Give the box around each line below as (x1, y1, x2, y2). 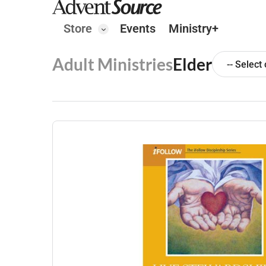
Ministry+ (169, 21, 218, 36)
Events (120, 21, 156, 36)
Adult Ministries (52, 54, 173, 74)
